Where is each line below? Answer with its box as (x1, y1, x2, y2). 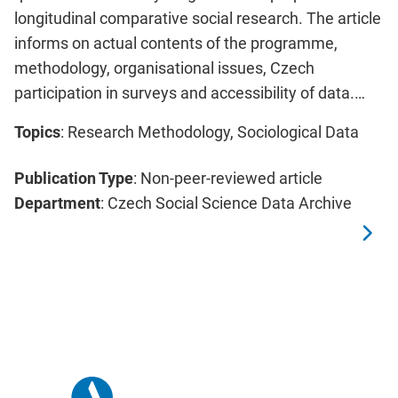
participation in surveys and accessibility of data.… (14, 84, 365, 103)
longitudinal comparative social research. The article (14, 9, 381, 28)
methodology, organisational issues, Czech (14, 59, 314, 78)
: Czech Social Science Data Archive (100, 194, 352, 213)
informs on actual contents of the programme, (14, 34, 338, 53)
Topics (14, 123, 60, 142)
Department (14, 194, 100, 213)
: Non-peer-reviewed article (133, 169, 322, 188)
